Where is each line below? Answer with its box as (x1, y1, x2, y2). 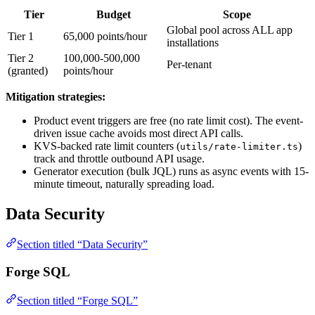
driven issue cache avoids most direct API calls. (34, 127, 243, 139)
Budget (96, 8, 131, 20)
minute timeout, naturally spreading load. (34, 177, 214, 190)
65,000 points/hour (63, 30, 147, 42)
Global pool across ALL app (167, 23, 292, 36)
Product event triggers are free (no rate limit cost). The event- (34, 114, 303, 127)
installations (167, 36, 219, 49)
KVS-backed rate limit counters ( (34, 139, 180, 152)
